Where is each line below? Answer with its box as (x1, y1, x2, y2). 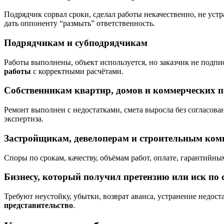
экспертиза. (4, 114, 43, 123)
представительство (4, 201, 73, 209)
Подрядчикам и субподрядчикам (4, 37, 147, 48)
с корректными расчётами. (31, 66, 123, 75)
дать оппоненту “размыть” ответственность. (4, 19, 155, 28)
